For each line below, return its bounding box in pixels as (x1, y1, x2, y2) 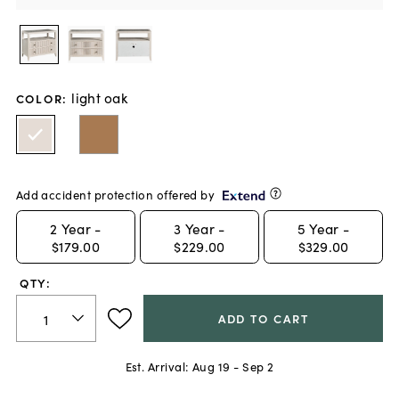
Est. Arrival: (125, 357, 189, 375)
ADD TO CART (217, 310, 309, 328)
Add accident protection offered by (15, 185, 216, 203)
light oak (71, 86, 127, 107)
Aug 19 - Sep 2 (191, 357, 274, 375)
